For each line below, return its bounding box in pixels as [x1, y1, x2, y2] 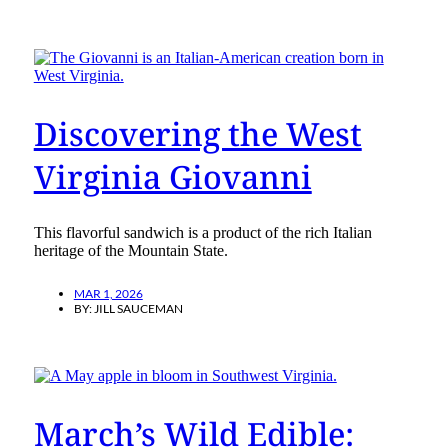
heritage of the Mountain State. [33, 242, 228, 260]
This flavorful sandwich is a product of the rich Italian [33, 224, 372, 242]
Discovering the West [33, 111, 362, 155]
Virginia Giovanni [33, 154, 312, 198]
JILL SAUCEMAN [93, 301, 183, 317]
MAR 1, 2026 [73, 286, 143, 302]
